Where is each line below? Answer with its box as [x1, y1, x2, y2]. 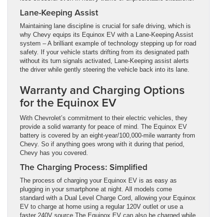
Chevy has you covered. [20, 149, 88, 156]
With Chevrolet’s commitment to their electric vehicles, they [20, 114, 187, 122]
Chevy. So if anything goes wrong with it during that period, [20, 140, 185, 148]
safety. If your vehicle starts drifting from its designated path [20, 48, 189, 56]
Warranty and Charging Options [20, 81, 185, 98]
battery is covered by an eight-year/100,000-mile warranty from [20, 131, 195, 139]
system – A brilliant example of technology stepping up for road [20, 39, 196, 47]
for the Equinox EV [20, 93, 116, 111]
